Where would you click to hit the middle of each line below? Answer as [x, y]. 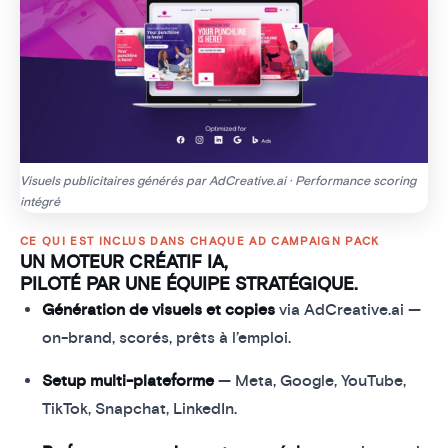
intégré [40, 201]
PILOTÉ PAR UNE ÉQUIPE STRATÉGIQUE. [189, 284]
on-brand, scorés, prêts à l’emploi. [167, 337]
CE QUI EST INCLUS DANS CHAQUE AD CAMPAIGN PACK [200, 241]
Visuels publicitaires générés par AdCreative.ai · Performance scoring [218, 180]
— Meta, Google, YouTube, [310, 380]
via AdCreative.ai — [348, 309]
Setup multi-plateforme [128, 380]
